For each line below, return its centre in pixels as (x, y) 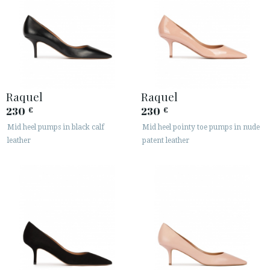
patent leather (166, 141)
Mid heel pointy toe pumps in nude (201, 127)
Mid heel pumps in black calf (56, 127)
